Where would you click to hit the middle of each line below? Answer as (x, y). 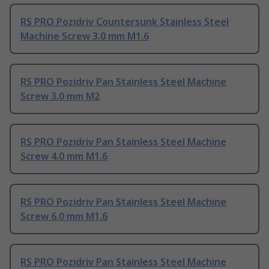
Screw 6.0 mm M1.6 (64, 216)
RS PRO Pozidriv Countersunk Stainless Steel (125, 21)
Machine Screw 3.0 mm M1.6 (85, 36)
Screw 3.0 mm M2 (60, 96)
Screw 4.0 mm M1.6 (64, 156)
